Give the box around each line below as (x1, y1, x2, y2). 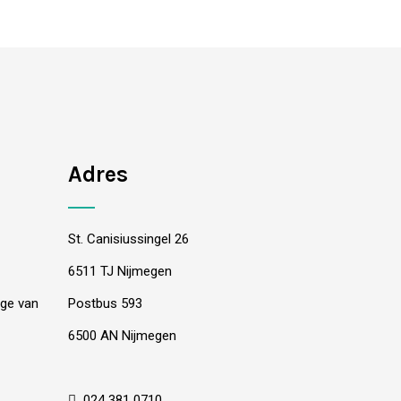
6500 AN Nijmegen (68, 328, 176, 344)
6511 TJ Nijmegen (68, 263, 172, 279)
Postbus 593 (68, 295, 142, 311)
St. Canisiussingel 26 (68, 231, 189, 247)
